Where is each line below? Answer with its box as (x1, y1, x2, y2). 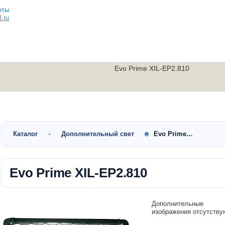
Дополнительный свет (61, 130, 134, 138)
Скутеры (176, 99, 200, 105)
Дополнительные (152, 200, 203, 207)
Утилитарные (97, 99, 134, 105)
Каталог (13, 130, 38, 138)
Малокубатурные (19, 99, 66, 105)
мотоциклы (172, 105, 204, 111)
